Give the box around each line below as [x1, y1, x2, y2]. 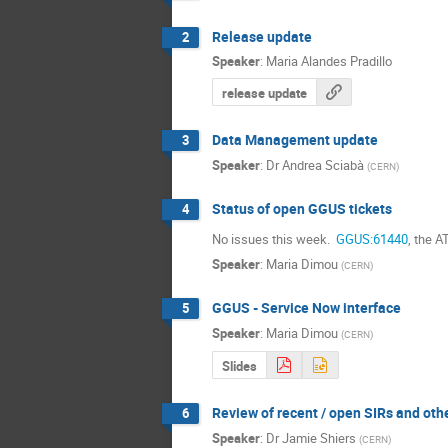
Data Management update [212, 130, 378, 150]
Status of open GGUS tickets [212, 198, 392, 218]
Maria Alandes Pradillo [266, 52, 392, 71]
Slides [222, 356, 258, 375]
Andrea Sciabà [282, 155, 364, 174]
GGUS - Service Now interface [212, 298, 401, 318]
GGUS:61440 [333, 229, 408, 248]
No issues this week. [212, 229, 333, 248]
